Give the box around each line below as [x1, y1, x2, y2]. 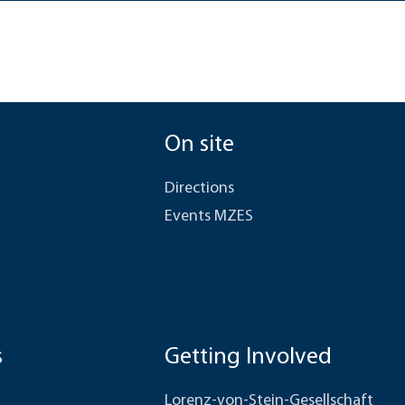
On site [165, 133, 235, 157]
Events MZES [165, 208, 254, 225]
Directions [165, 180, 235, 197]
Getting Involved [165, 345, 333, 370]
